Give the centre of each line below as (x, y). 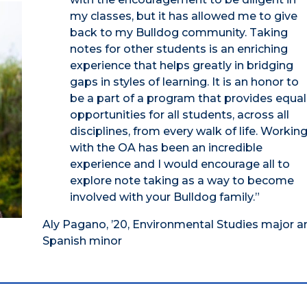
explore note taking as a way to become (182, 181)
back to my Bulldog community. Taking (179, 33)
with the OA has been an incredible (166, 148)
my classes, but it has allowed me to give (183, 16)
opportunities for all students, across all (179, 115)
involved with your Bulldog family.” (164, 197)
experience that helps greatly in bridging (181, 66)
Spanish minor (82, 241)
